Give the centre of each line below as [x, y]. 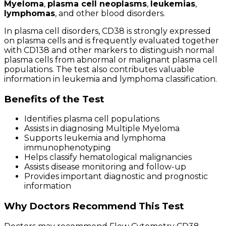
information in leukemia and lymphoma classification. [110, 79]
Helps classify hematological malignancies [108, 157]
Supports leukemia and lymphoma [95, 138]
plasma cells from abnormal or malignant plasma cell [111, 60]
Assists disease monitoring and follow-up [105, 167]
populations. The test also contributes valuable [99, 69]
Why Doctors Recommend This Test [94, 206]
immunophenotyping [68, 148]
